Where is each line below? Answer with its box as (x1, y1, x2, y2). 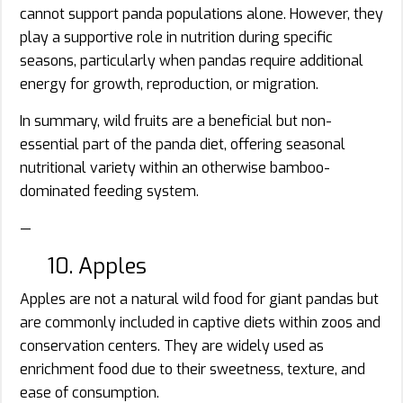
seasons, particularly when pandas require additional (20, 50, 363, 70)
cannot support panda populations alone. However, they (20, 4, 383, 23)
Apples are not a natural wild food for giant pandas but (20, 289, 379, 309)
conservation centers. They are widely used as (20, 336, 324, 355)
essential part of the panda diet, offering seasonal (20, 134, 345, 154)
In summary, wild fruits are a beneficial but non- (20, 111, 332, 130)
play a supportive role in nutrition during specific (20, 27, 333, 47)
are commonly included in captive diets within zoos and (20, 312, 381, 332)
